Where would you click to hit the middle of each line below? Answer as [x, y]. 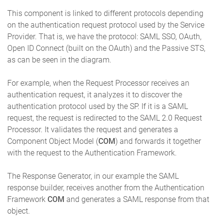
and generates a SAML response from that [138, 199]
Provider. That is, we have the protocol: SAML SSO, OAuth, [104, 36]
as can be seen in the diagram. [59, 60]
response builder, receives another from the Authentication [106, 187]
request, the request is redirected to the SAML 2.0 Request [105, 118]
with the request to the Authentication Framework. [92, 153]
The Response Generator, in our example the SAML [93, 176]
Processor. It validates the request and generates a [93, 129]
